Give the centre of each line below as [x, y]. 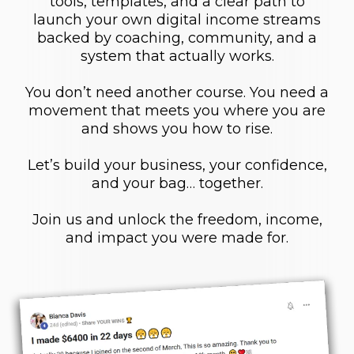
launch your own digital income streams [177, 19]
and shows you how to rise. [177, 128]
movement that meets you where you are [177, 110]
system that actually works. [177, 56]
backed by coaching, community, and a [177, 38]
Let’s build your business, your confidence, [177, 165]
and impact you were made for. [177, 237]
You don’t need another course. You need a [177, 92]
